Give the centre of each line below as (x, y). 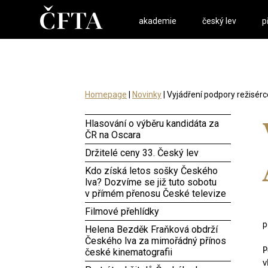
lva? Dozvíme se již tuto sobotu (151, 182)
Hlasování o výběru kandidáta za (152, 124)
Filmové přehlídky (122, 211)
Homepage (106, 95)
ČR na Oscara (113, 135)
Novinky (147, 95)
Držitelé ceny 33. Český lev (142, 153)
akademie (158, 21)
